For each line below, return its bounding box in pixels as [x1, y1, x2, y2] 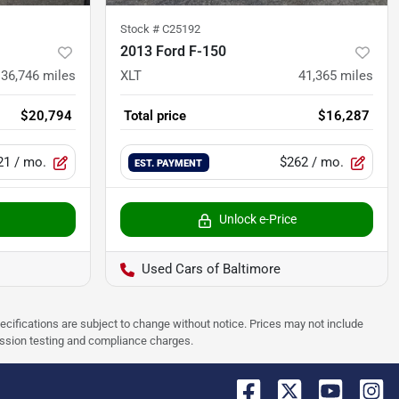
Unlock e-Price [218, 212, 297, 227]
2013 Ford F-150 [120, 43, 226, 61]
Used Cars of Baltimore [142, 261, 281, 278]
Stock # [120, 22, 162, 37]
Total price [124, 108, 186, 125]
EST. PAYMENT [134, 157, 203, 170]
